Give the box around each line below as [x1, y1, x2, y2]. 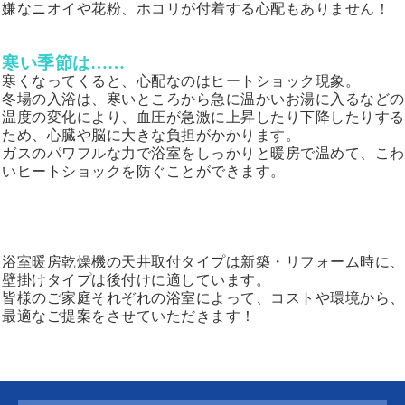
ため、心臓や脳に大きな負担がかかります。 [2, 127, 300, 144]
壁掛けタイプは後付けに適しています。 [2, 272, 270, 288]
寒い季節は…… [2, 53, 126, 73]
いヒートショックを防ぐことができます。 [2, 164, 286, 180]
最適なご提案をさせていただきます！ [2, 308, 256, 325]
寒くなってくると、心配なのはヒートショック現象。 [2, 73, 360, 89]
